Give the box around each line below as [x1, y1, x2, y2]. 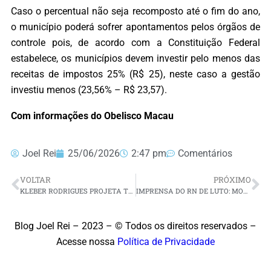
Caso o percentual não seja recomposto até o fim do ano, [11, 5, 260, 18]
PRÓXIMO [214, 174, 251, 185]
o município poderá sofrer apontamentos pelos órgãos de [11, 21, 260, 33]
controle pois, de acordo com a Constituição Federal [11, 37, 260, 49]
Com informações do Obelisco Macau [11, 109, 174, 122]
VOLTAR [20, 174, 51, 185]
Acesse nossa [56, 236, 117, 248]
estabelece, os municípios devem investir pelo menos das [11, 53, 260, 65]
